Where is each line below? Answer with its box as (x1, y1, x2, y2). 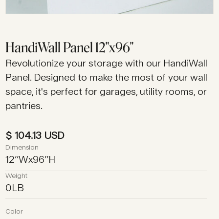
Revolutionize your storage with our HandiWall (5, 57, 208, 70)
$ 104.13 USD (5, 129, 65, 142)
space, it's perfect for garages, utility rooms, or (5, 86, 207, 98)
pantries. (5, 100, 43, 112)
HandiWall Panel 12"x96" (5, 40, 134, 56)
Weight (5, 171, 28, 180)
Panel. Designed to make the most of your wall (5, 71, 208, 84)
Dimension (5, 143, 39, 152)
